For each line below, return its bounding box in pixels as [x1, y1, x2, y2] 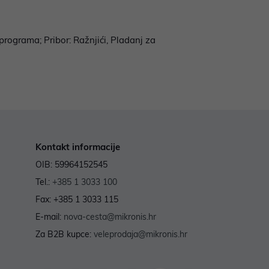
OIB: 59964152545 [35, 159, 107, 171]
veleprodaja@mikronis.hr [93, 229, 187, 240]
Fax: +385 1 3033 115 [35, 194, 118, 205]
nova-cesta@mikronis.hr [63, 211, 156, 223]
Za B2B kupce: [35, 229, 94, 240]
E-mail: [35, 211, 64, 223]
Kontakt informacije [35, 141, 120, 153]
